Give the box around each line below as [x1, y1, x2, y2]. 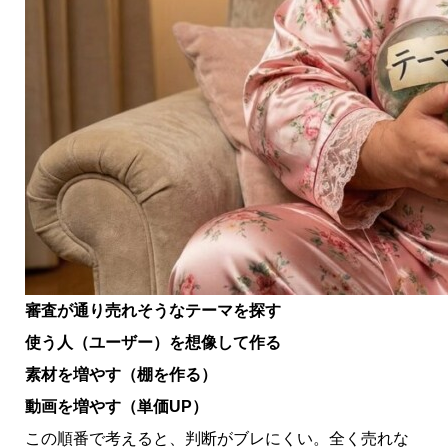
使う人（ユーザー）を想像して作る [24, 333, 281, 351]
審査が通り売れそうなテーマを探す [24, 301, 281, 319]
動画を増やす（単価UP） [24, 397, 208, 415]
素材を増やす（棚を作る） [24, 365, 217, 383]
